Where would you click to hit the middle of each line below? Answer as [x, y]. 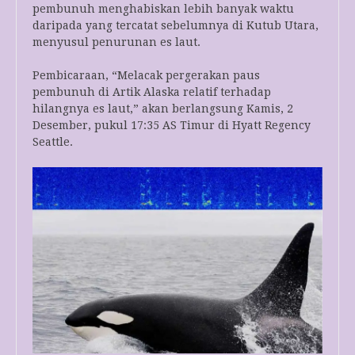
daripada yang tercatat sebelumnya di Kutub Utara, [176, 25]
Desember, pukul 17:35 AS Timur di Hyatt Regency [172, 125]
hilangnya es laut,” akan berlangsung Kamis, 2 [163, 108]
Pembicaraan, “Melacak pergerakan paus [146, 75]
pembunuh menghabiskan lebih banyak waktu [163, 8]
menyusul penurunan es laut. [116, 42]
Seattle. [53, 141]
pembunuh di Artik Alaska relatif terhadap [152, 92]
